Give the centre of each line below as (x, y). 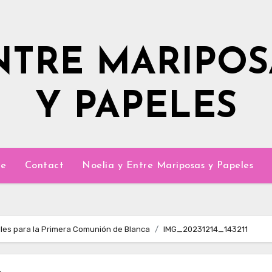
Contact (44, 166)
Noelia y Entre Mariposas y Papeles (168, 166)
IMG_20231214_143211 (206, 229)
